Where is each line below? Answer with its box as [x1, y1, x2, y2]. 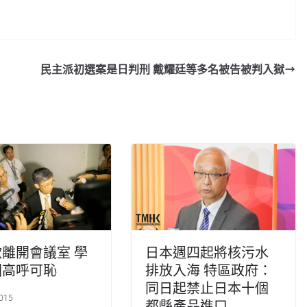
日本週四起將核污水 [145, 243, 269, 262]
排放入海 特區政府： [145, 260, 272, 280]
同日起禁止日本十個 [145, 278, 269, 297]
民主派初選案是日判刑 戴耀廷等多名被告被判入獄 [40, 62, 284, 77]
